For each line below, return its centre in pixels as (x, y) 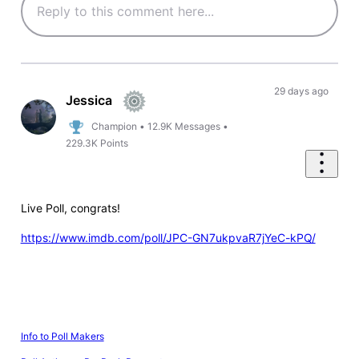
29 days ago (301, 91)
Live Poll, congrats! (70, 208)
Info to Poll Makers (62, 336)
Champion (115, 126)
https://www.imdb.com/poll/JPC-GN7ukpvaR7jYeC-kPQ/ (168, 238)
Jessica (89, 100)
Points (115, 143)
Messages (198, 126)
